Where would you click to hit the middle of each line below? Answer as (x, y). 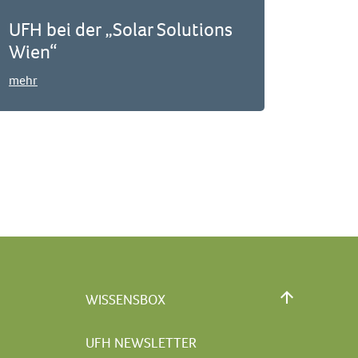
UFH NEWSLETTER (141, 343)
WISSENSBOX (125, 299)
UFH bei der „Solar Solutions (121, 30)
